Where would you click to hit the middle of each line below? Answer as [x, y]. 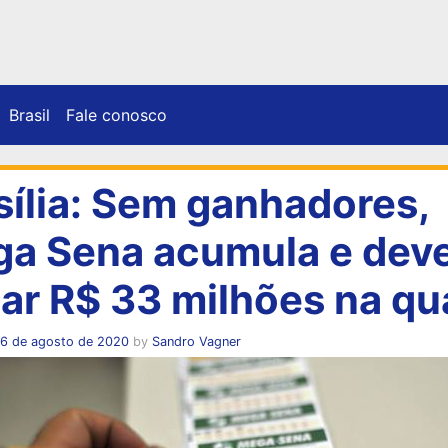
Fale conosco [116, 114]
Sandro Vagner [196, 341]
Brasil [29, 114]
